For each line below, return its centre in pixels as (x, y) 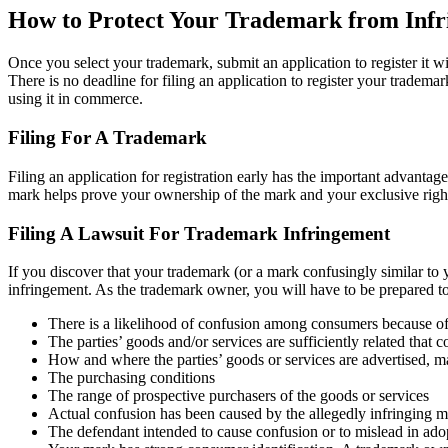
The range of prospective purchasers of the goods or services (238, 396)
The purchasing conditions (131, 378)
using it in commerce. (75, 99)
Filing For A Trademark (107, 138)
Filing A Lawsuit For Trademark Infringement (199, 233)
